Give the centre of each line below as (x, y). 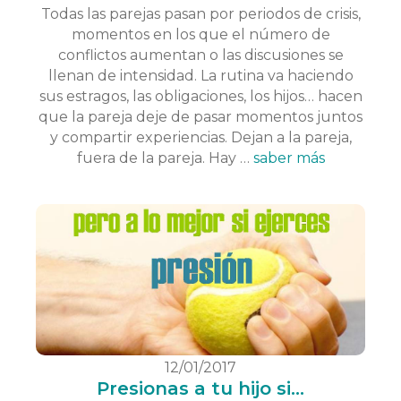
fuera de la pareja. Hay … (165, 158)
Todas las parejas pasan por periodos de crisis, (200, 14)
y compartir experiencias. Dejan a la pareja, (200, 138)
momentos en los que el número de (200, 35)
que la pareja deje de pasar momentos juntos (200, 117)
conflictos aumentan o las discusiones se (200, 55)
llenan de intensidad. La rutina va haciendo (200, 76)
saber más (289, 158)
